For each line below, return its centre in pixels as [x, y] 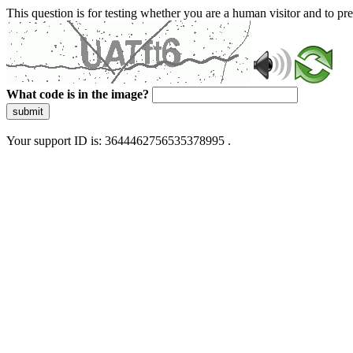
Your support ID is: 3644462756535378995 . [119, 141]
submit [28, 111]
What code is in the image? [78, 94]
